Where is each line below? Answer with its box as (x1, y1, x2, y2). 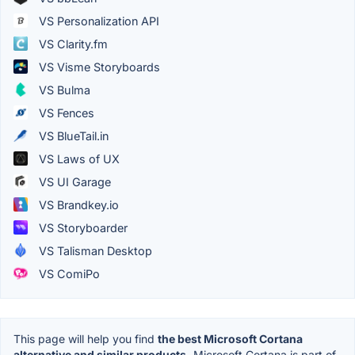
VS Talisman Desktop (36, 243, 152, 258)
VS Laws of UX (36, 151, 120, 166)
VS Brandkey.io (36, 197, 119, 212)
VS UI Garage (36, 174, 111, 189)
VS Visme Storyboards (36, 59, 160, 74)
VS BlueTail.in (36, 128, 109, 143)
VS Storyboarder (36, 220, 128, 235)
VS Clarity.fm (36, 36, 108, 51)
